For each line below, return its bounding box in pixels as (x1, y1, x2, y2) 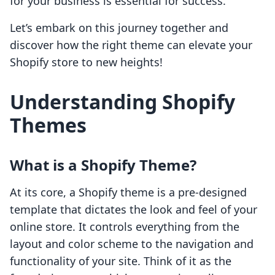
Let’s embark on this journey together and (10, 20, 228, 36)
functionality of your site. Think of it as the (10, 254, 231, 269)
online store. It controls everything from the (10, 219, 239, 234)
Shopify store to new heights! (10, 55, 163, 70)
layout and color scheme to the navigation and (10, 236, 254, 252)
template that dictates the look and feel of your (10, 202, 257, 217)
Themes (10, 112, 87, 139)
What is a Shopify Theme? (10, 155, 196, 176)
